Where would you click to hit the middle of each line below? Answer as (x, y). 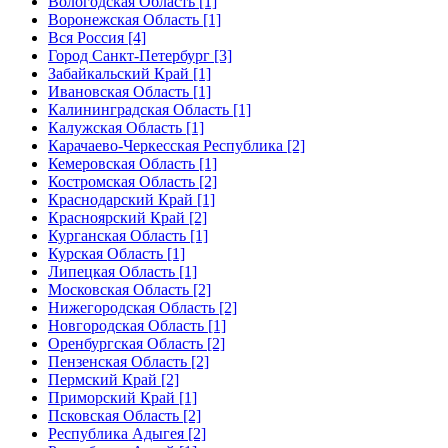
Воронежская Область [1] (134, 19)
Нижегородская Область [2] (142, 307)
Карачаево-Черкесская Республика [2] (176, 145)
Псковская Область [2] (124, 415)
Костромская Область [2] (132, 181)
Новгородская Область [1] (137, 325)
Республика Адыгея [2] (127, 433)
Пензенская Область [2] (128, 361)
